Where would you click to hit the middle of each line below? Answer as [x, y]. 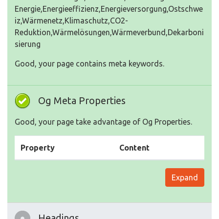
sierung [28, 44]
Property [38, 148]
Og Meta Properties [82, 100]
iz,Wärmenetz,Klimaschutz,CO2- [71, 21]
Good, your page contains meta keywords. [89, 64]
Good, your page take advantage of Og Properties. [103, 122]
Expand [185, 177]
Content [134, 148]
